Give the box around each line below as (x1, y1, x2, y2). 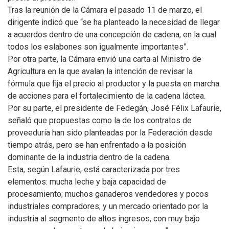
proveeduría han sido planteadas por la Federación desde (8, 128, 213, 138)
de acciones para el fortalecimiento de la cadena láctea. (8, 91, 205, 101)
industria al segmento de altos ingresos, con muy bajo (8, 214, 200, 223)
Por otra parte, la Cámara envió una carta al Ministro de (8, 54, 201, 64)
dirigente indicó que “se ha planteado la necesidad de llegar (8, 17, 220, 27)
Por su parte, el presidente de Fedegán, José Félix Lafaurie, (8, 103, 221, 113)
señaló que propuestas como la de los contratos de (8, 116, 192, 125)
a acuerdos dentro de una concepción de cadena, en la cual (8, 30, 216, 39)
